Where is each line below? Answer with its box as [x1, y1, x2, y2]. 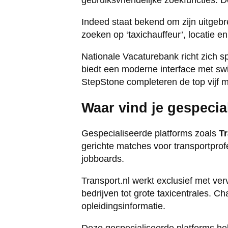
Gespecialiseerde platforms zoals [81, 128, 219, 138]
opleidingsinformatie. [81, 201, 165, 211]
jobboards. [81, 154, 124, 164]
